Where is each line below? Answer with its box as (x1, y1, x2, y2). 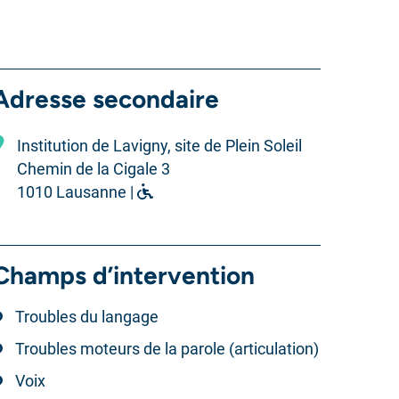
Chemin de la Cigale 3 (16, 159, 170, 178)
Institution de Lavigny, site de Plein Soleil (16, 136, 302, 155)
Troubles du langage (14, 307, 159, 326)
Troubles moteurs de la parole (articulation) (14, 339, 319, 358)
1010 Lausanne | (16, 183, 137, 201)
